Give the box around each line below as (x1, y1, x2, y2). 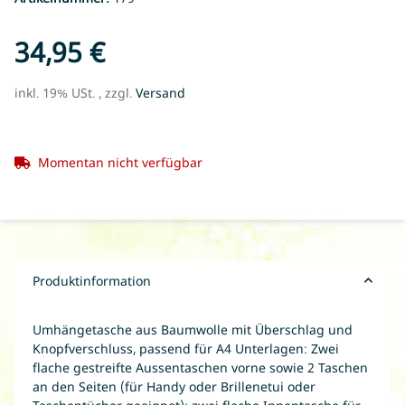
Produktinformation (33, 271, 151, 289)
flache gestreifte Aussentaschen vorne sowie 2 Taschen (33, 358, 368, 376)
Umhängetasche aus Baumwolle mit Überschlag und (33, 320, 353, 338)
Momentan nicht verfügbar (38, 153, 202, 171)
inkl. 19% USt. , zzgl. (14, 83, 136, 101)
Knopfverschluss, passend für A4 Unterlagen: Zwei (33, 339, 339, 357)
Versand (136, 83, 185, 101)
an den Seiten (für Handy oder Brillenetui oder (33, 377, 316, 395)
